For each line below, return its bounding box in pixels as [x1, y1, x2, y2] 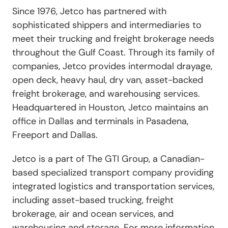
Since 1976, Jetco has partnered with [12, 5, 166, 17]
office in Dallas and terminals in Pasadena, [12, 115, 188, 127]
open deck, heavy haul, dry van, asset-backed [12, 73, 203, 86]
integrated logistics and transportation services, [12, 180, 214, 192]
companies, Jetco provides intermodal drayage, [12, 60, 212, 72]
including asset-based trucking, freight [12, 193, 174, 206]
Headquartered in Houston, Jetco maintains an [12, 101, 208, 113]
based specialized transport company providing [12, 166, 214, 179]
